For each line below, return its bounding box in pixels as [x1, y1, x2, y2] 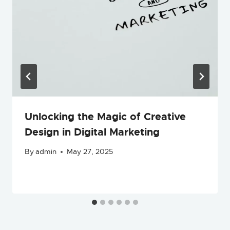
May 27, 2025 [67, 147, 113, 157]
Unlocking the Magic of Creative [25, 109, 186, 123]
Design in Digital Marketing [25, 125, 160, 139]
